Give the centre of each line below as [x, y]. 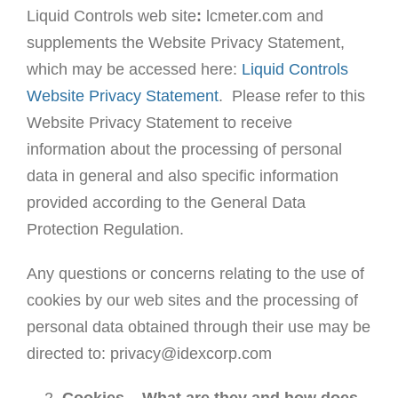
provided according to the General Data [166, 203]
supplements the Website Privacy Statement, [185, 43]
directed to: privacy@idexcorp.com [149, 354]
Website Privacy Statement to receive [159, 123]
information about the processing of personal [184, 150]
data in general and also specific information [182, 176]
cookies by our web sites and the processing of [192, 301]
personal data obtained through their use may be [198, 327]
